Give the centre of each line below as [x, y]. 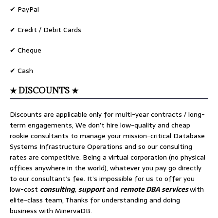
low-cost [25, 190]
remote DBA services [155, 190]
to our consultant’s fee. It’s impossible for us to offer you [102, 179]
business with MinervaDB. [51, 211]
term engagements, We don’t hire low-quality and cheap [100, 125]
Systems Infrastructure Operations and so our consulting [101, 147]
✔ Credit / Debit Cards [45, 30]
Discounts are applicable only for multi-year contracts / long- [107, 115]
